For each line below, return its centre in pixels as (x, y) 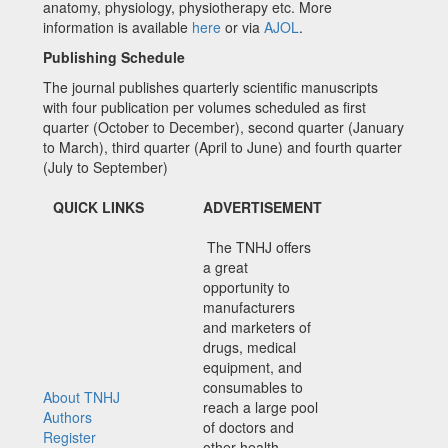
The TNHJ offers (257, 246)
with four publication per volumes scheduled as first (204, 106)
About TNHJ (81, 396)
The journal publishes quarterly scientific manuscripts (210, 86)
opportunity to (246, 286)
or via (242, 26)
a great (225, 266)
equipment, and (252, 366)
